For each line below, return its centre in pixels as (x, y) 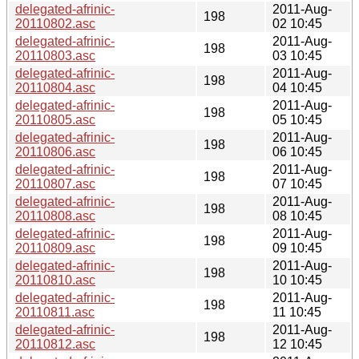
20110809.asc (55, 248)
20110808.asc (55, 216)
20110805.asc (55, 119)
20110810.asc (55, 280)
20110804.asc (55, 87)
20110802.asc (55, 23)
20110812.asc (55, 344)
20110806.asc (55, 151)
